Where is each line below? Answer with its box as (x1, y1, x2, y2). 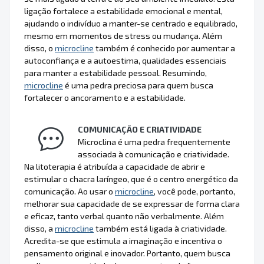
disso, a (24, 223, 55, 234)
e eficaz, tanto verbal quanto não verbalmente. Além (24, 211, 224, 222)
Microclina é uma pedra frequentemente (78, 137, 230, 147)
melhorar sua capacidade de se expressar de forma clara (24, 199, 240, 209)
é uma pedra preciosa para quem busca (63, 80, 213, 91)
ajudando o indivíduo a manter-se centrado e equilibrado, (24, 18, 237, 29)
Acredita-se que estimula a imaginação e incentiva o (24, 236, 222, 246)
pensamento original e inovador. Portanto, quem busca (24, 248, 230, 259)
